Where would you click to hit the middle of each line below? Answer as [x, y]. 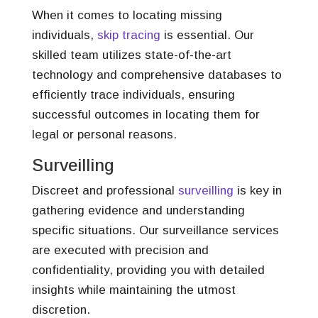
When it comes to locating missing [127, 15]
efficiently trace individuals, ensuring [133, 95]
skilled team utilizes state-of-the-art [131, 55]
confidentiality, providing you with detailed [148, 270]
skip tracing [128, 35]
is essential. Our [207, 35]
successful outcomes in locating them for [146, 115]
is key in [257, 191]
